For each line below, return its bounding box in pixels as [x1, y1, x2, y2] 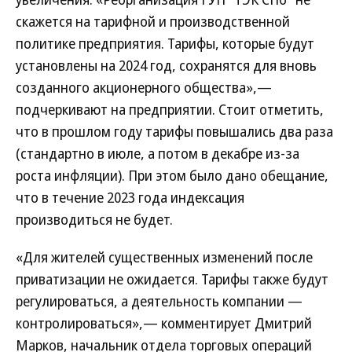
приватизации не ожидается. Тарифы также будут [16, 269, 328, 288]
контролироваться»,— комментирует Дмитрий [16, 313, 312, 332]
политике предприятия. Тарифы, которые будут [16, 34, 314, 53]
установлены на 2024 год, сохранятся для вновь [16, 56, 317, 75]
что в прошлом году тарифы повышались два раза [16, 122, 333, 141]
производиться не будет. [16, 210, 173, 229]
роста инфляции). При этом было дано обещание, [16, 166, 328, 185]
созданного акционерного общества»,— [16, 78, 272, 97]
